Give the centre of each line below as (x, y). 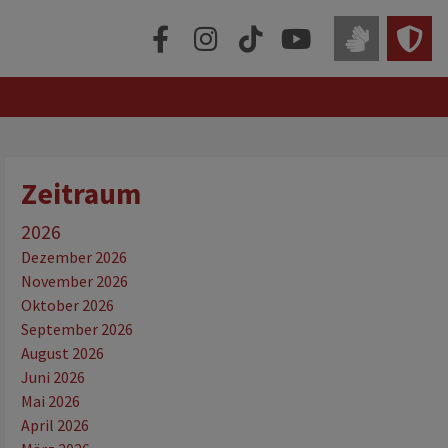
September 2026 (77, 328)
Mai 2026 (51, 400)
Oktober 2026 (68, 304)
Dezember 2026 (74, 256)
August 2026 (63, 352)
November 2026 (75, 280)
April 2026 (55, 424)
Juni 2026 (53, 376)
